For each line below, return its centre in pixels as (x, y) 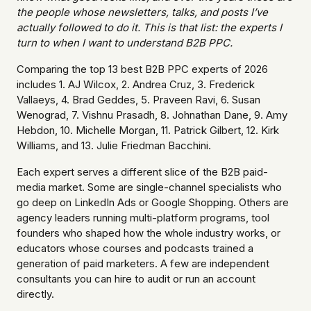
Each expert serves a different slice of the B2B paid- (142, 172)
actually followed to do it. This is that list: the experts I (149, 28)
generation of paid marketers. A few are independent (143, 264)
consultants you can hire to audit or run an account (136, 279)
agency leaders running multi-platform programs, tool (143, 218)
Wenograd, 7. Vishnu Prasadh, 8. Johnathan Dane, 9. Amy (152, 115)
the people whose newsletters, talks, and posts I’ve (142, 12)
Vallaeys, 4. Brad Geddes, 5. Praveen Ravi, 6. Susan (138, 100)
